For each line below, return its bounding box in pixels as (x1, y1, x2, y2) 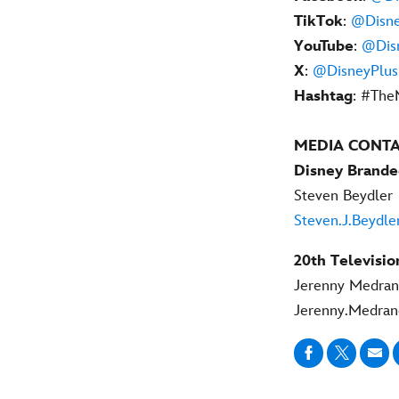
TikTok (294, 12, 343, 30)
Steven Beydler (294, 186, 393, 205)
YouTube (294, 37, 354, 55)
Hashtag (294, 86, 353, 105)
